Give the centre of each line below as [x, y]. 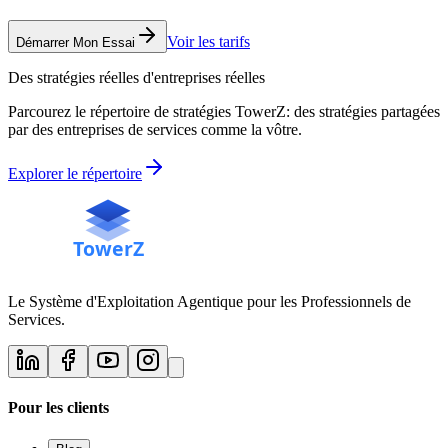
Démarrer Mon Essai [75, 43]
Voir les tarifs [208, 42]
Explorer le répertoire [75, 174]
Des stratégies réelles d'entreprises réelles [136, 78]
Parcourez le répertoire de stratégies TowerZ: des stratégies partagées [224, 112]
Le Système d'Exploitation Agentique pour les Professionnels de [209, 302]
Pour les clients [58, 408]
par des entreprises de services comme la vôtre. [155, 130]
